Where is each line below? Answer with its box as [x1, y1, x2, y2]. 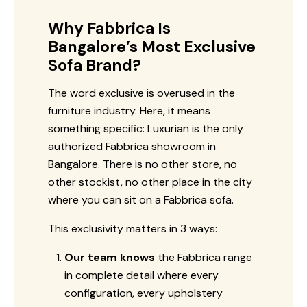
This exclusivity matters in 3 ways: [48, 221, 217, 236]
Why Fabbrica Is [48, 17, 171, 38]
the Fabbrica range [155, 249, 252, 265]
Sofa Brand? [48, 54, 141, 75]
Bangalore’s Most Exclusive [48, 36, 256, 57]
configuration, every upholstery [64, 285, 223, 300]
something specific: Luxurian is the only [48, 121, 243, 136]
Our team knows [64, 249, 155, 265]
